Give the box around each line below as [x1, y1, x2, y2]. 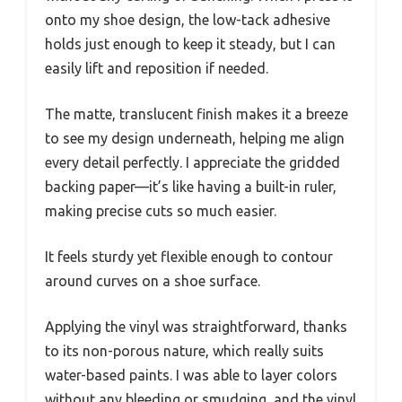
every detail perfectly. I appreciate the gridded [45, 154, 340, 171]
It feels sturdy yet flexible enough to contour [45, 249, 333, 266]
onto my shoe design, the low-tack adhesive [45, 12, 330, 29]
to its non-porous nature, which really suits [45, 343, 324, 360]
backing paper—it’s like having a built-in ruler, [45, 179, 336, 196]
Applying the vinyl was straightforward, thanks [45, 319, 347, 336]
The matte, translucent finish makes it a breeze [45, 106, 348, 123]
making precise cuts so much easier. [45, 203, 276, 220]
